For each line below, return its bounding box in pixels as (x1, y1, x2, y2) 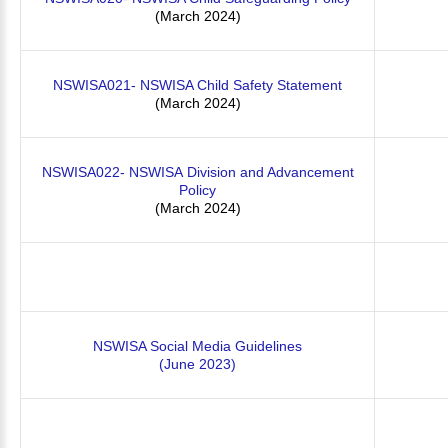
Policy (179, 182, 216, 198)
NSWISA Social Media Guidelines (93, 338, 302, 354)
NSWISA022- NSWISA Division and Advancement (41, 164, 354, 180)
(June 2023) (159, 356, 236, 372)
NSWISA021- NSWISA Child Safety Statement (53, 77, 342, 93)
